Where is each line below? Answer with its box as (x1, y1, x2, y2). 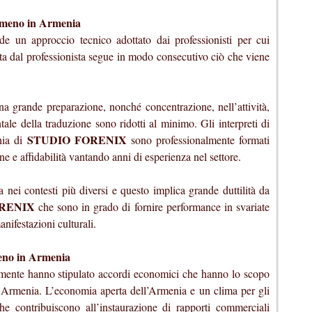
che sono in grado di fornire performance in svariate (34, 199, 270, 214)
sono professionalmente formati (126, 132, 270, 148)
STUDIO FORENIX (26, 132, 127, 148)
